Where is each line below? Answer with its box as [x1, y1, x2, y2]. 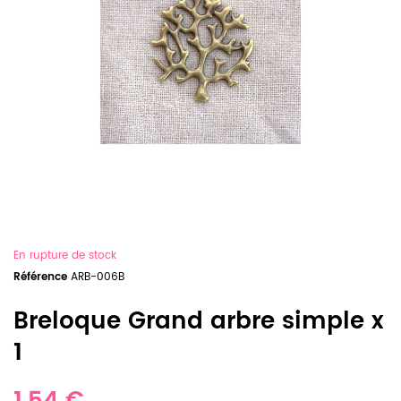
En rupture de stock [13, 247, 116, 264]
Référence [13, 269, 67, 286]
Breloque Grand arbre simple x [13, 303, 384, 341]
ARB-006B [71, 269, 124, 286]
